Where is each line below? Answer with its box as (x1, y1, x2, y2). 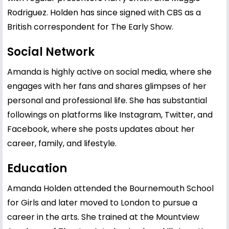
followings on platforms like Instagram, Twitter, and (7, 108, 213, 121)
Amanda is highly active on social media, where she (7, 65, 212, 78)
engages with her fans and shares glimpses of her (7, 80, 207, 92)
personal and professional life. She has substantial (7, 94, 207, 106)
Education (7, 160, 67, 176)
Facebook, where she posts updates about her (7, 123, 195, 135)
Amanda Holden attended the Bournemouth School (7, 182, 214, 194)
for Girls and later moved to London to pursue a (7, 196, 197, 209)
